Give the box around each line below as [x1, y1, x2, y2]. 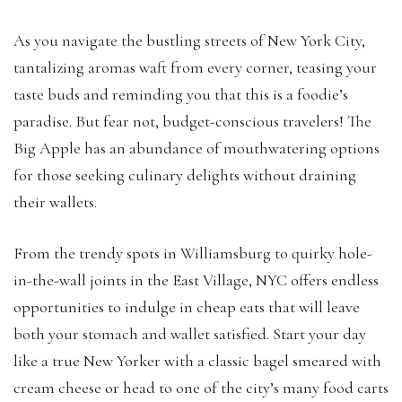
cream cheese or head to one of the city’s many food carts [13, 377, 389, 398]
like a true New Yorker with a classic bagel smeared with [13, 350, 381, 371]
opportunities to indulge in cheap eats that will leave [13, 296, 360, 317]
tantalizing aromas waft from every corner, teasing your [13, 57, 377, 77]
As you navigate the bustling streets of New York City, [13, 30, 365, 50]
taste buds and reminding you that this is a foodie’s [13, 83, 348, 104]
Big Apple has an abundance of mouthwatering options [13, 137, 380, 158]
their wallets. [13, 191, 97, 212]
